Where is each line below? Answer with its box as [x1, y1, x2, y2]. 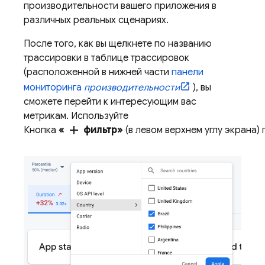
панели [172, 66, 203, 78]
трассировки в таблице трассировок [24, 52, 189, 64]
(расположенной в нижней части [24, 66, 172, 78]
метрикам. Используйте [24, 110, 128, 122]
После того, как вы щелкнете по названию [24, 38, 212, 50]
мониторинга [24, 82, 84, 93]
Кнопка [24, 124, 59, 136]
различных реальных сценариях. [24, 14, 169, 26]
